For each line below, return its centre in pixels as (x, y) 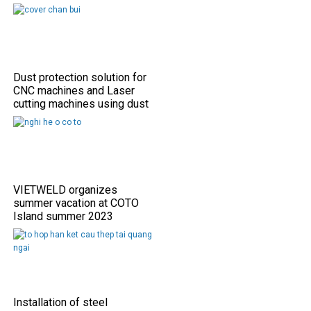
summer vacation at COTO (76, 203)
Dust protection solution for (80, 77)
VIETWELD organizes (65, 190)
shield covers (46, 117)
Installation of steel (60, 302)
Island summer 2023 (63, 216)
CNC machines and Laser (74, 90)
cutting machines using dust (81, 103)
